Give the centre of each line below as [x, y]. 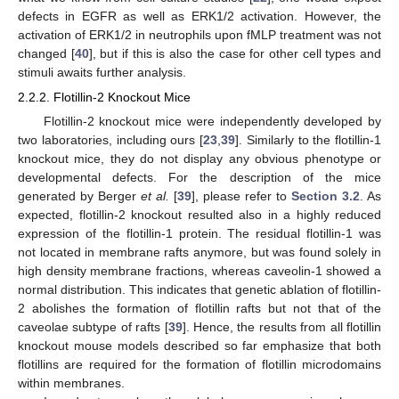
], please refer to [241, 195]
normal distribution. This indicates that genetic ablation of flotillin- [199, 289]
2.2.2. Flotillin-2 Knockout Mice [104, 97]
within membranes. [71, 383]
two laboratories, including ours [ [110, 139]
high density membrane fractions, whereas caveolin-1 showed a [199, 270]
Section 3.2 [326, 195]
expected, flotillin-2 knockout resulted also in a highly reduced [199, 214]
